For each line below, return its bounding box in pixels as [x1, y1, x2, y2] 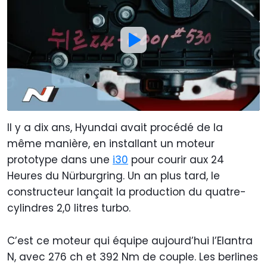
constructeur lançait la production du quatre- [7, 184, 246, 199]
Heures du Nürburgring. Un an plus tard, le [7, 168, 220, 183]
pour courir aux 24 [128, 152, 224, 167]
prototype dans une [7, 152, 113, 167]
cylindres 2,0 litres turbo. [7, 200, 131, 215]
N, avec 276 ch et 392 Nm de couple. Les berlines [7, 249, 258, 264]
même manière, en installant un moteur [7, 136, 215, 151]
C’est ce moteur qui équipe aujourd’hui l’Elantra [7, 233, 253, 248]
